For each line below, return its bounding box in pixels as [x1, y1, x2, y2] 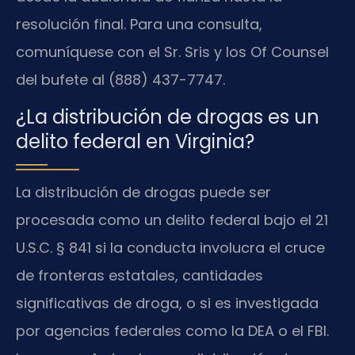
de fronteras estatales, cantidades [16, 265, 263, 286]
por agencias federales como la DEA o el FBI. [16, 321, 329, 342]
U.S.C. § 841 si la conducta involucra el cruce [16, 238, 325, 258]
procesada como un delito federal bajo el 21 [16, 210, 328, 231]
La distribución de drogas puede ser [16, 182, 271, 203]
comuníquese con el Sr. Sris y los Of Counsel [16, 41, 329, 62]
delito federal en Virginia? [16, 128, 254, 155]
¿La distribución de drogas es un [16, 104, 319, 131]
